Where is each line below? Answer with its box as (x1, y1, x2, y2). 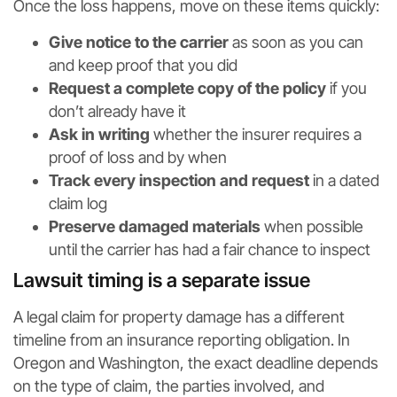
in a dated (309, 171, 379, 191)
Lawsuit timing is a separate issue (13, 269, 310, 292)
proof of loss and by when (49, 148, 227, 167)
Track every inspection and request (49, 171, 309, 191)
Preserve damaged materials (49, 217, 261, 237)
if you (326, 79, 367, 98)
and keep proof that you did (49, 56, 237, 75)
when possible (261, 217, 363, 237)
